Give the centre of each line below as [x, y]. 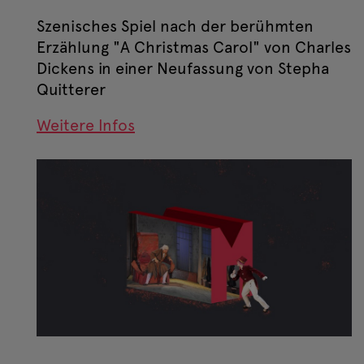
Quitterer [71, 90]
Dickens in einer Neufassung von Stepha [183, 69]
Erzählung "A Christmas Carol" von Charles [194, 48]
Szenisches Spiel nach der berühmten [175, 26]
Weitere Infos [86, 126]
